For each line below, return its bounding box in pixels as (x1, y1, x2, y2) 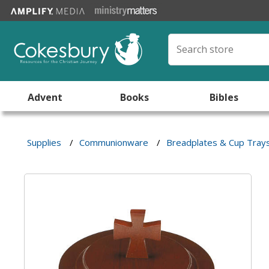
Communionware (79, 136, 149, 148)
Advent (27, 91, 62, 104)
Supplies (27, 136, 62, 148)
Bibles (210, 91, 239, 104)
